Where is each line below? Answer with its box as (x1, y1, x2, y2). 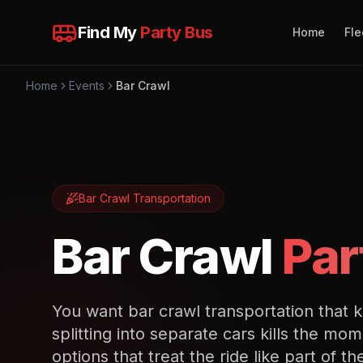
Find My (78, 23, 140, 42)
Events (69, 79, 105, 92)
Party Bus (140, 23, 213, 42)
